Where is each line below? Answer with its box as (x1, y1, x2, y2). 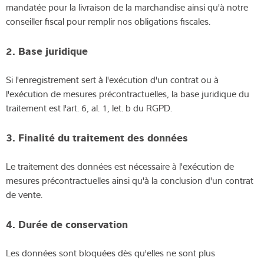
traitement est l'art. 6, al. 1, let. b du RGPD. (6, 101, 172, 114)
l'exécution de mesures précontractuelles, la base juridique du (6, 87, 249, 100)
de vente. (6, 187, 42, 201)
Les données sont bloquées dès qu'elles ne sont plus (6, 246, 215, 259)
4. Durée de (6, 216, 65, 230)
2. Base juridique (6, 42, 88, 57)
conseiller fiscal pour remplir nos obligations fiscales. (6, 14, 210, 28)
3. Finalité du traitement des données (6, 129, 188, 144)
